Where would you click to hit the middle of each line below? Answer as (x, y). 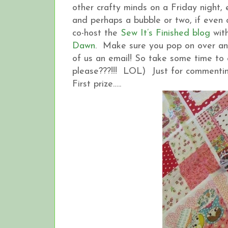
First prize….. (97, 84)
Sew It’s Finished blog (165, 33)
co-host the (96, 33)
